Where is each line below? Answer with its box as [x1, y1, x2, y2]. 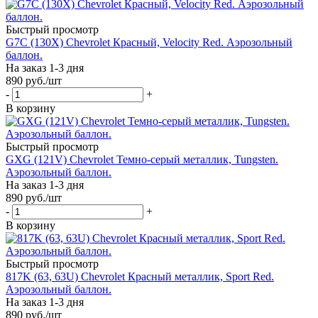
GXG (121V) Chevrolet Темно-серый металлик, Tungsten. [6, 153, 278, 165]
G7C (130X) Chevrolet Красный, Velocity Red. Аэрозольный [6, 35, 292, 48]
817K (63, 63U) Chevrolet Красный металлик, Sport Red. [6, 270, 274, 283]
